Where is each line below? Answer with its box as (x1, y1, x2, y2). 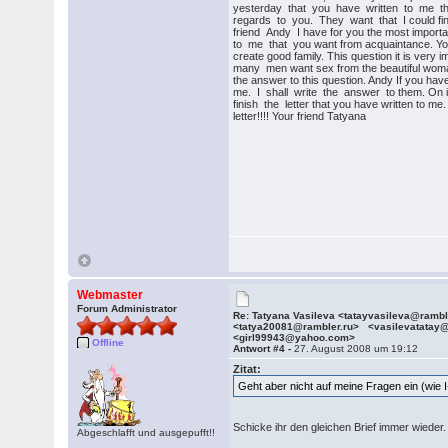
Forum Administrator (77, 303, 178, 314)
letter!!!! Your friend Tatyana (233, 110, 367, 122)
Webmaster (77, 288, 144, 302)
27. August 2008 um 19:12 (294, 343, 419, 354)
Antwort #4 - (233, 343, 295, 354)
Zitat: (233, 363, 262, 375)
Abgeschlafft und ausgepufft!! (77, 427, 216, 438)
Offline (92, 337, 125, 348)
